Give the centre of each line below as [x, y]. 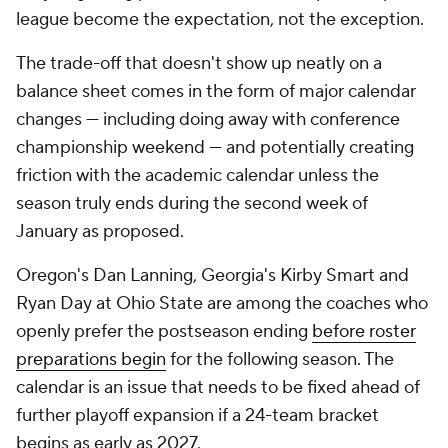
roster [390, 331]
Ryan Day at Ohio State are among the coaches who [222, 303]
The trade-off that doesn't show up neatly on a [199, 63]
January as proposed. [102, 231]
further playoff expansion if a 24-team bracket [197, 415]
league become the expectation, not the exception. [220, 19]
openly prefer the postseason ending [164, 331]
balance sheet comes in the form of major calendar [216, 91]
